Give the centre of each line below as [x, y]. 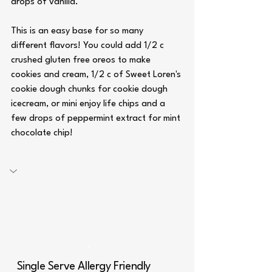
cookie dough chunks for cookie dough [90, 90]
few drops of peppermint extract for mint [97, 119]
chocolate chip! [42, 133]
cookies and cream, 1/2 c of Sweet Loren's [97, 75]
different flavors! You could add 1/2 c [89, 46]
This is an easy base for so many [78, 31]
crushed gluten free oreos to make [82, 60]
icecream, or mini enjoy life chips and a [89, 104]
